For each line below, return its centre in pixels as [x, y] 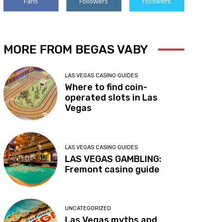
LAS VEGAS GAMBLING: [113, 159]
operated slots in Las [111, 98]
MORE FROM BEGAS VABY [76, 49]
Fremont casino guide [112, 169]
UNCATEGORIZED [88, 208]
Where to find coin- [106, 87]
